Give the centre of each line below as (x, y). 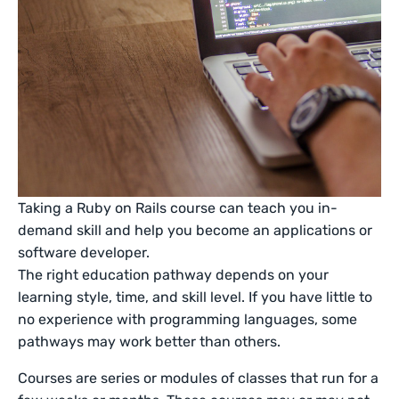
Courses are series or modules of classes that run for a (199, 378)
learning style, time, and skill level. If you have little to (195, 297)
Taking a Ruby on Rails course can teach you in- (178, 208)
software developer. (85, 252)
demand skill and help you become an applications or (195, 230)
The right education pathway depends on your (174, 275)
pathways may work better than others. (153, 342)
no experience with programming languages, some (188, 319)
